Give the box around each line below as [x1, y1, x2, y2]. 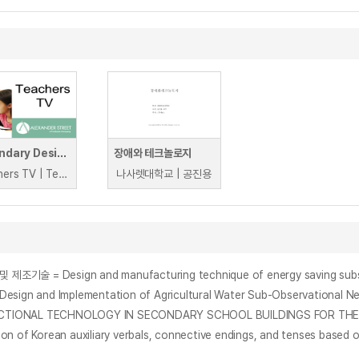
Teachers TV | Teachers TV [58, 167, 67, 180]
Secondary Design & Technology [57, 147, 67, 159]
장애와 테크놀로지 [114, 147, 192, 159]
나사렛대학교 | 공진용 [116, 167, 212, 180]
